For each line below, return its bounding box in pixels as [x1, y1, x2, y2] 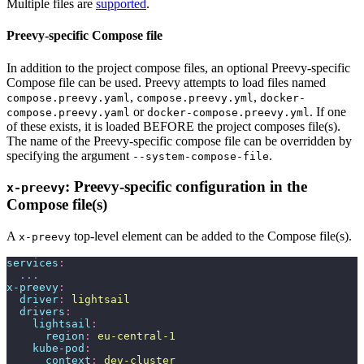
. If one [310, 104, 346, 119]
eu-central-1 [91, 330, 175, 343]
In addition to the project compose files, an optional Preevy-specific [6, 60, 350, 75]
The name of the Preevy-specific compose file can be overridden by [6, 133, 352, 148]
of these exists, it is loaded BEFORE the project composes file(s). [6, 119, 340, 133]
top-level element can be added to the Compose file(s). [71, 229, 352, 244]
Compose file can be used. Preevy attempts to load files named [6, 75, 326, 89]
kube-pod [6, 342, 84, 355]
